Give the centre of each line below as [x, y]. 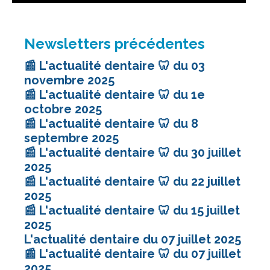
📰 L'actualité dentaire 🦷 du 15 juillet [132, 210]
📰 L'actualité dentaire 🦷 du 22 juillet [132, 181]
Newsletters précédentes [115, 43]
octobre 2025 [63, 109]
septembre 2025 [71, 138]
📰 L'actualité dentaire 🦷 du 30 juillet [133, 152]
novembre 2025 [69, 80]
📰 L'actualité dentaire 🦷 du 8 [111, 123]
